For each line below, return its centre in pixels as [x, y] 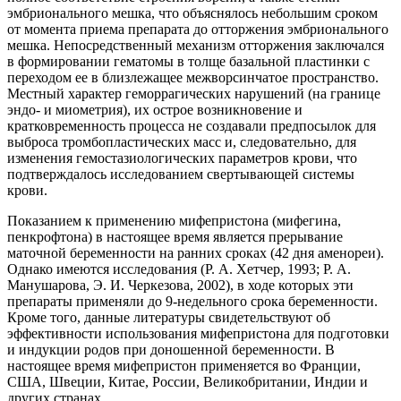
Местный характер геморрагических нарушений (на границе [194, 93]
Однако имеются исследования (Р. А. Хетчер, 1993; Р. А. [179, 269]
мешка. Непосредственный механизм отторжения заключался [196, 45]
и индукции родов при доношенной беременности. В [171, 349]
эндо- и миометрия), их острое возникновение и [155, 109]
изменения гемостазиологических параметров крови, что [182, 158]
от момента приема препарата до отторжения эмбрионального [198, 29]
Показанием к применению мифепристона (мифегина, [174, 220]
